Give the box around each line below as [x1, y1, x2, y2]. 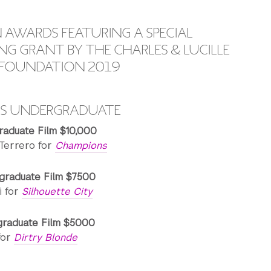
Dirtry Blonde [14, 231, 77, 244]
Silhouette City [22, 185, 93, 198]
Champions [55, 139, 107, 152]
